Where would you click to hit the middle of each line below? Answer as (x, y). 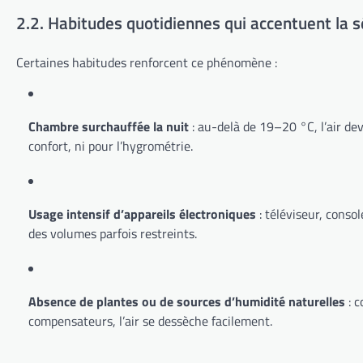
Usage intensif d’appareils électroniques (142, 214)
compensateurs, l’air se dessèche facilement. (150, 320)
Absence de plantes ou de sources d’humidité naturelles (187, 301)
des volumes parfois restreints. (113, 233)
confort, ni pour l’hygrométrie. (111, 145)
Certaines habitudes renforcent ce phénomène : (147, 62)
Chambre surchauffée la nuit (109, 126)
